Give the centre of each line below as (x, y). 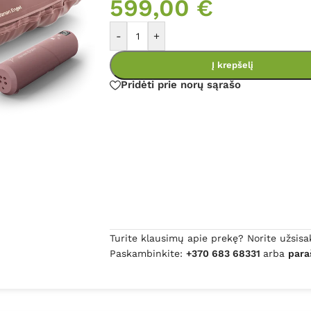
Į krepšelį (233, 65)
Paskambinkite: (148, 253)
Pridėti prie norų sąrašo (181, 85)
